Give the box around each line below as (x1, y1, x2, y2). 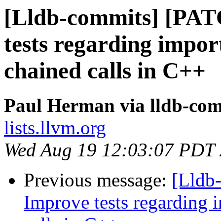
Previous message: (24, 169, 172, 191)
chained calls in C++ (4, 58, 206, 83)
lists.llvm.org (4, 117, 106, 139)
